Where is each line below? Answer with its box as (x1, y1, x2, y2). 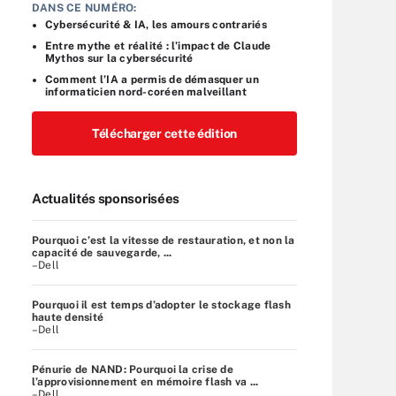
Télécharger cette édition (92, 126, 237, 141)
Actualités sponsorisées (32, 190, 180, 206)
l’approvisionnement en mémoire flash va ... (32, 375, 259, 388)
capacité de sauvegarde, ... (32, 246, 172, 259)
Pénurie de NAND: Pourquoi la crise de (32, 362, 233, 376)
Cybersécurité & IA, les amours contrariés (45, 18, 267, 31)
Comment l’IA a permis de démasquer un (45, 72, 259, 86)
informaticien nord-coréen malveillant (45, 85, 247, 98)
